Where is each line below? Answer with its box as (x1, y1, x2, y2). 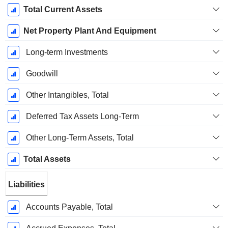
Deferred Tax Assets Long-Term (25, 112, 139, 121)
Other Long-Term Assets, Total (25, 133, 134, 142)
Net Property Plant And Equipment (23, 26, 156, 36)
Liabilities (8, 180, 45, 189)
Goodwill (25, 69, 58, 78)
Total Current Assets (23, 5, 102, 14)
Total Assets (23, 155, 71, 164)
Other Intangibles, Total (25, 91, 109, 100)
